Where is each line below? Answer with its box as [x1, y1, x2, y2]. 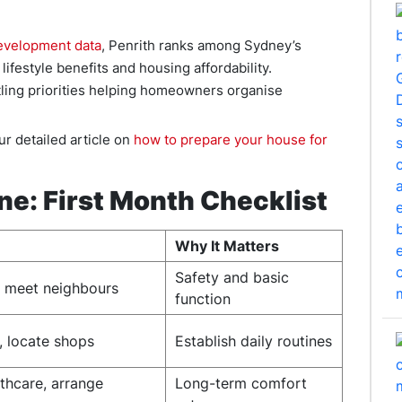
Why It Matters [175, 237, 279, 255]
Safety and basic [175, 268, 289, 286]
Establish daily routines [175, 332, 332, 350]
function [175, 290, 231, 308]
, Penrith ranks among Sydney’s [101, 37, 301, 54]
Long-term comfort [175, 374, 307, 392]
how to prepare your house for [134, 131, 328, 148]
